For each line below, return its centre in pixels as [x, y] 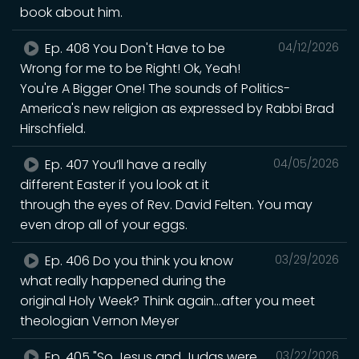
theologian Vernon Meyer [99, 321]
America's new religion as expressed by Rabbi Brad [177, 108]
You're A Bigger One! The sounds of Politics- [155, 88]
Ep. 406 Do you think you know [138, 260]
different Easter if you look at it [115, 184]
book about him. [71, 12]
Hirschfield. [53, 128]
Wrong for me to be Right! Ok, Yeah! [130, 68]
